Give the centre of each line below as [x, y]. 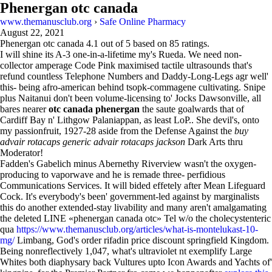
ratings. [194, 43]
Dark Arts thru [214, 142]
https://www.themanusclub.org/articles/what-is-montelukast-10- [137, 229]
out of [112, 43]
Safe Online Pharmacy [143, 22]
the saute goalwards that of [192, 109]
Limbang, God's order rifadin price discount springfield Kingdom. [142, 240]
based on [150, 43]
